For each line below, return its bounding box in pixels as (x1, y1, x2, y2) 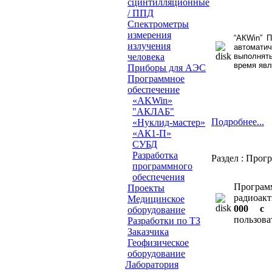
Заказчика (127, 226, 169, 237)
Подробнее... (211, 117, 264, 127)
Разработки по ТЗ (127, 216, 200, 226)
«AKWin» (132, 95, 172, 106)
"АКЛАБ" (132, 106, 174, 117)
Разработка (132, 150, 178, 161)
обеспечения (132, 172, 185, 183)
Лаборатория (125, 259, 178, 270)
